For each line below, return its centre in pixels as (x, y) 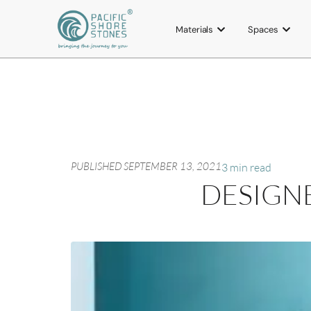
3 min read (246, 168)
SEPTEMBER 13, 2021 (173, 167)
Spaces (263, 29)
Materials (195, 29)
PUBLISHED (96, 167)
